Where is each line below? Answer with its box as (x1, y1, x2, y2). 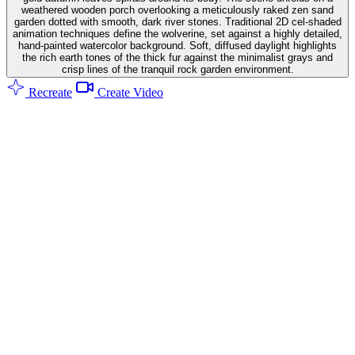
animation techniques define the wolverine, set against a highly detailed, (13, 27, 342, 40)
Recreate (25, 85, 72, 99)
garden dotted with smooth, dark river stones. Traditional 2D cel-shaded (13, 15, 342, 28)
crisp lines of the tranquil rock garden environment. (61, 63, 294, 75)
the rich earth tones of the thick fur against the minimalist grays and (22, 51, 333, 63)
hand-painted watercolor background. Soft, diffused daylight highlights (18, 39, 337, 52)
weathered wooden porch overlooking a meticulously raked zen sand (21, 3, 334, 16)
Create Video (94, 85, 163, 99)
